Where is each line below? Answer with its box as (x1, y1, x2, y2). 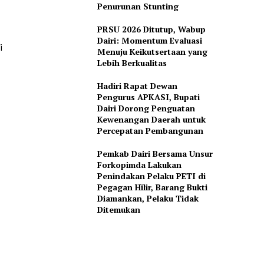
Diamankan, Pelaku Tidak (97, 193, 199, 204)
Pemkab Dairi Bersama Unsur (97, 148, 213, 160)
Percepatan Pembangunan (97, 125, 203, 137)
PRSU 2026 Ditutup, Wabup (97, 24, 206, 35)
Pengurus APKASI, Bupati (97, 91, 200, 103)
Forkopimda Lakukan (97, 159, 181, 171)
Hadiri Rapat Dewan (97, 80, 177, 92)
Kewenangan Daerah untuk (97, 114, 206, 126)
